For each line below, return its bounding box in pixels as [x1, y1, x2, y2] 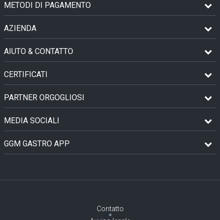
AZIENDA [4, 23, 36, 33]
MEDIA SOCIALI [4, 115, 59, 125]
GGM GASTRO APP [4, 138, 70, 148]
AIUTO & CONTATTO [4, 46, 73, 56]
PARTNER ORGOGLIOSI [4, 92, 84, 102]
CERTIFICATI [4, 69, 48, 79]
